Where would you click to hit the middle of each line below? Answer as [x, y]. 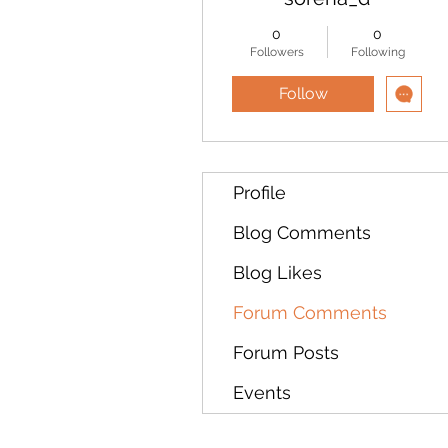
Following [377, 52]
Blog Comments [302, 232]
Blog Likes [277, 272]
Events [262, 392]
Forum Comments [310, 312]
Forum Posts [286, 352]
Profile [259, 192]
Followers [276, 52]
